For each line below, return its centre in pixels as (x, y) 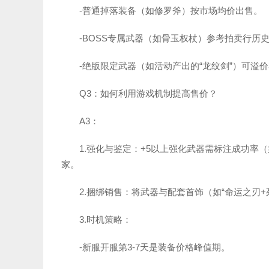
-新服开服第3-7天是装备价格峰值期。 (155, 247)
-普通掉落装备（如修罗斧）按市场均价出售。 (171, 11)
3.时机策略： (105, 219)
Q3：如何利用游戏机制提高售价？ (148, 93)
